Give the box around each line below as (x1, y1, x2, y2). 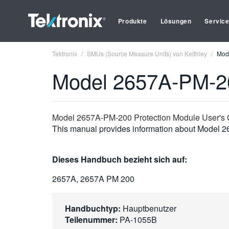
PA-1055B (118, 214, 157, 225)
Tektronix (52, 49, 77, 58)
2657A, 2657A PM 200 (52, 173, 134, 185)
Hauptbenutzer (121, 202, 176, 214)
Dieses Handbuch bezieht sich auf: (52, 153, 187, 165)
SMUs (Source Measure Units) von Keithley (87, 49, 207, 58)
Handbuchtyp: (65, 202, 121, 214)
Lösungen (160, 16, 192, 26)
